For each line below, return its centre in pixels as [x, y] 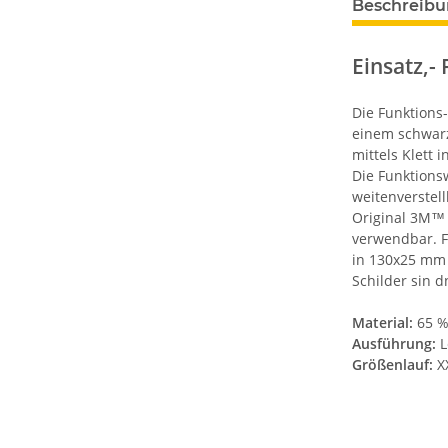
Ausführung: [394, 347]
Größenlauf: [392, 368]
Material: [382, 326]
